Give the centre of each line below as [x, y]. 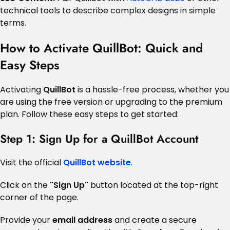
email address [82, 220]
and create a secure [155, 220]
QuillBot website [97, 162]
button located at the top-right [153, 185]
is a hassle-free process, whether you [152, 89]
